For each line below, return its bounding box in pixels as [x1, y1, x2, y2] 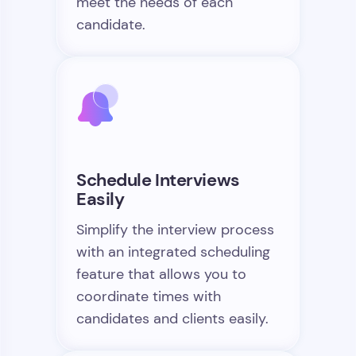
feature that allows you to [76, 265, 246, 283]
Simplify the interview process [76, 221, 274, 238]
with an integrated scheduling [76, 243, 270, 261]
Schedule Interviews [76, 169, 240, 191]
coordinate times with [76, 288, 221, 305]
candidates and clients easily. [76, 310, 269, 327]
